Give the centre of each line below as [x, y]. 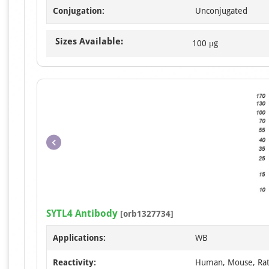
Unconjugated [221, 11]
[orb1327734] [146, 214]
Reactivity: [74, 262]
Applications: [79, 238]
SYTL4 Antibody [82, 213]
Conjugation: [79, 11]
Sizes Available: [89, 41]
